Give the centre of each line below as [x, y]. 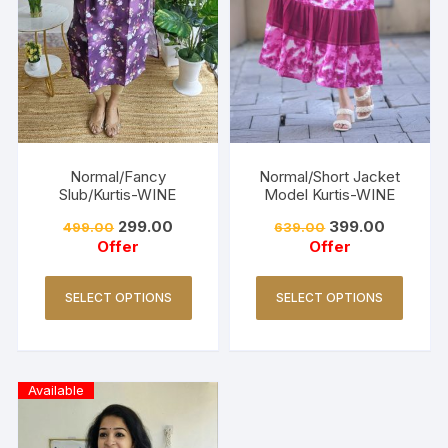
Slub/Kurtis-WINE [118, 195]
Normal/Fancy [118, 177]
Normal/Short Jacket [330, 177]
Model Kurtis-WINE [329, 195]
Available [56, 390]
